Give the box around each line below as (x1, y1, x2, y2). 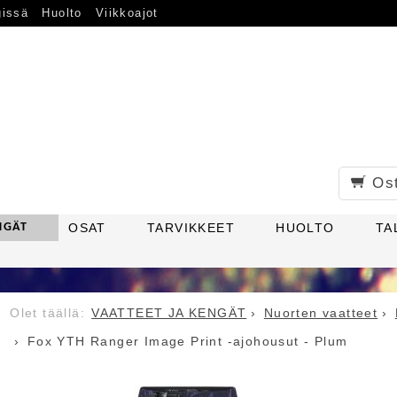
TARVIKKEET (146, 221, 235, 236)
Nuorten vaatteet (263, 306, 378, 321)
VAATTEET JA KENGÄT (91, 306, 247, 321)
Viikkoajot (95, 7, 159, 19)
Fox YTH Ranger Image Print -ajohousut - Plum (27, 334, 348, 349)
